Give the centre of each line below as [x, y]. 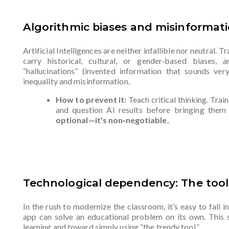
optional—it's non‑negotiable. [112, 120]
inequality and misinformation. [76, 81]
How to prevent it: [91, 99]
